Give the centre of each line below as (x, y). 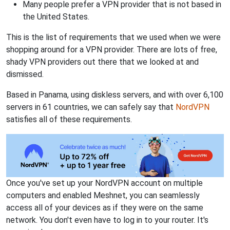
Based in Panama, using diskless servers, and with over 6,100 (115, 94)
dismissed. (25, 74)
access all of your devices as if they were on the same (105, 208)
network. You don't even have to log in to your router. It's (107, 220)
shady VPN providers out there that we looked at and (102, 62)
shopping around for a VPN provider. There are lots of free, (112, 49)
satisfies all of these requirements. (69, 119)
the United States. (56, 16)
